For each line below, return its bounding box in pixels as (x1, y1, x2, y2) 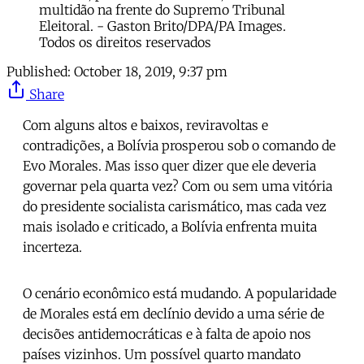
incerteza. (23, 238, 82, 255)
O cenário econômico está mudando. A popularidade (23, 284, 336, 301)
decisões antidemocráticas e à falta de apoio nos (23, 325, 311, 342)
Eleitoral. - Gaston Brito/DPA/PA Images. (39, 17, 286, 34)
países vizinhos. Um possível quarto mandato (23, 345, 301, 362)
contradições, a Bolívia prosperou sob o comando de (23, 136, 336, 154)
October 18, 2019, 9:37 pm (74, 63, 227, 80)
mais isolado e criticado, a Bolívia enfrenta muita (23, 218, 317, 235)
